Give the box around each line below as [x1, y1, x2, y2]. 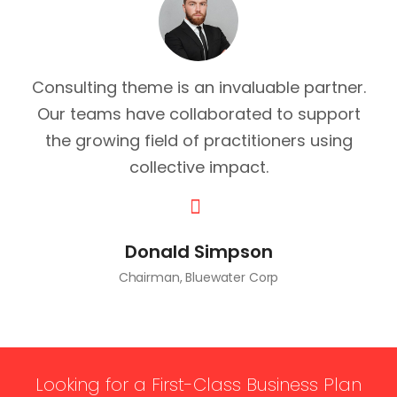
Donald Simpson [124, 239, 273, 264]
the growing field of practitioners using [44, 129, 353, 152]
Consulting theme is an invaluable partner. [31, 76, 366, 98]
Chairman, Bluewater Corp [118, 269, 279, 286]
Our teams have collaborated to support [36, 103, 361, 125]
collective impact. [128, 156, 269, 178]
